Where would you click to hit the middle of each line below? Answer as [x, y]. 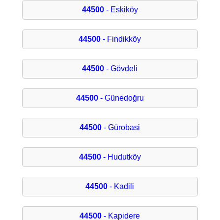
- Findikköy [121, 39]
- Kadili [121, 187]
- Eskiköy [121, 10]
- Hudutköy [121, 157]
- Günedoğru [121, 98]
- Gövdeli [121, 69]
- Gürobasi [121, 128]
